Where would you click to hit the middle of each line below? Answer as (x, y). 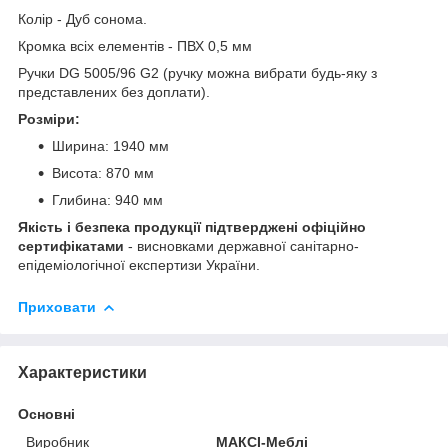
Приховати (57, 306)
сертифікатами (71, 245)
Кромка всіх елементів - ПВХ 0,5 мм (135, 45)
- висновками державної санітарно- (241, 245)
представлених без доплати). (114, 91)
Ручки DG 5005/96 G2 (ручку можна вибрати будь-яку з (197, 72)
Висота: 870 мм (103, 172)
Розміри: (49, 118)
